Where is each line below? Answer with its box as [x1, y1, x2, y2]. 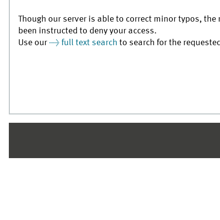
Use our [18, 38, 50, 47]
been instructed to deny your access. [18, 27, 157, 35]
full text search [61, 38, 118, 47]
